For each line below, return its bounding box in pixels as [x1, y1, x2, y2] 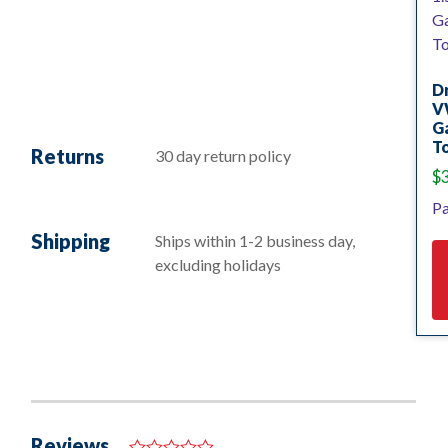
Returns [31, 143, 104, 168]
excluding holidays [155, 255, 281, 275]
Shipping [31, 229, 110, 254]
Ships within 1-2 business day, [155, 231, 355, 251]
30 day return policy [155, 145, 291, 165]
